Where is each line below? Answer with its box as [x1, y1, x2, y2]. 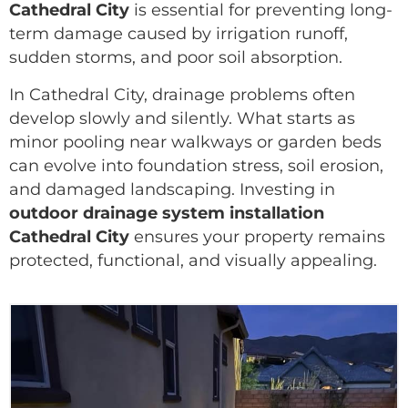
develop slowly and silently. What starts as [9, 107, 355, 127]
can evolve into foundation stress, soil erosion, [9, 155, 383, 175]
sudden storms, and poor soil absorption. [9, 47, 342, 67]
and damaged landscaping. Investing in [9, 178, 335, 199]
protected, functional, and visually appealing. [9, 250, 377, 270]
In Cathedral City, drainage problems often [9, 84, 355, 104]
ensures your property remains [129, 226, 385, 246]
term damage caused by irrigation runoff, [9, 24, 348, 44]
